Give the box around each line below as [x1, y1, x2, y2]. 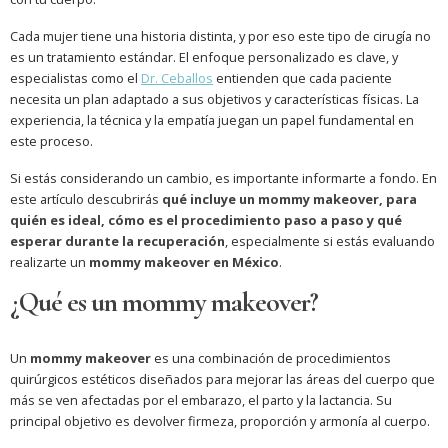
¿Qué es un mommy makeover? [10, 286, 318, 320]
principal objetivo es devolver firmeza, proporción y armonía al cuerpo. [10, 412, 430, 431]
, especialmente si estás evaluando [225, 232, 435, 251]
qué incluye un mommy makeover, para [162, 190, 417, 209]
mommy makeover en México [89, 253, 279, 272]
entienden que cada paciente [213, 69, 392, 88]
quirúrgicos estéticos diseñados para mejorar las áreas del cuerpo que [10, 370, 435, 389]
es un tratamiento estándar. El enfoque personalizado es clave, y [10, 48, 398, 67]
